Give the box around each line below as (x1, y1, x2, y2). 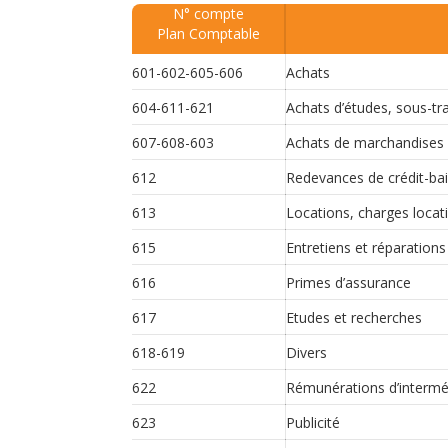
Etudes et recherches (286, 308, 422, 327)
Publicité (286, 413, 340, 432)
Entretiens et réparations (286, 238, 446, 257)
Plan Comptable (156, 24, 260, 43)
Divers (286, 343, 327, 362)
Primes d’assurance (286, 273, 411, 292)
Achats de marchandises (286, 133, 444, 152)
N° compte (172, 4, 244, 23)
